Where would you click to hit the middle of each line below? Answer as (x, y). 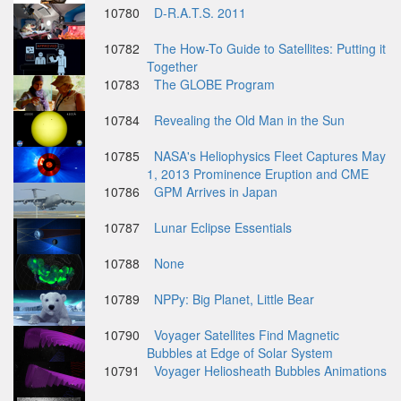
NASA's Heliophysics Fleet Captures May (270, 156)
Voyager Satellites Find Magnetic (247, 335)
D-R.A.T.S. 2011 (200, 13)
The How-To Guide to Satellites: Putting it (270, 48)
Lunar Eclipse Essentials (223, 227)
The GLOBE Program (214, 84)
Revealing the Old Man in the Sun (249, 120)
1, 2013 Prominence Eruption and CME (258, 174)
